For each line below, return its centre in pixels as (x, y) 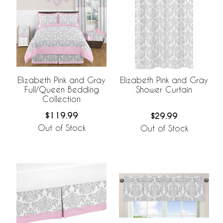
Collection (61, 99)
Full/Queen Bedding (61, 89)
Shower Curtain (164, 90)
